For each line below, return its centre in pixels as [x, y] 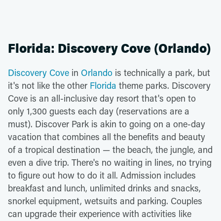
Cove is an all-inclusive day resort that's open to [102, 98]
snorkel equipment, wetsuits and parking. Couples [105, 201]
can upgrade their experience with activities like [100, 213]
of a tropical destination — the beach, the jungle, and [110, 149]
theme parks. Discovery [164, 85]
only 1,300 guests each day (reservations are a [99, 111]
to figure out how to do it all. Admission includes [102, 175]
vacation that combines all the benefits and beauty [107, 136]
